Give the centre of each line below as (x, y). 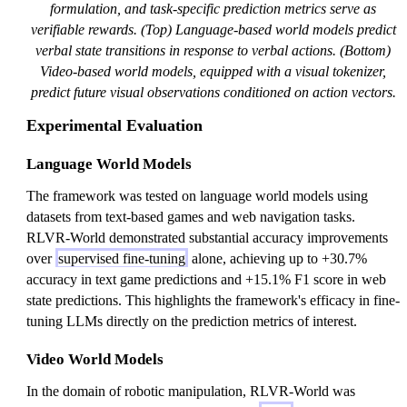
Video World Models (95, 359)
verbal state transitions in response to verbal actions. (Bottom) (213, 50)
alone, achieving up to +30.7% (278, 258)
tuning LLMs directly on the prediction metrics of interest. (192, 321)
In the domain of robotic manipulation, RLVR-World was (191, 391)
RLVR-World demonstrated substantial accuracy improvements (207, 237)
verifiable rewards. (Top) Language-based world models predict (213, 29)
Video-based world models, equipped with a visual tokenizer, (213, 71)
